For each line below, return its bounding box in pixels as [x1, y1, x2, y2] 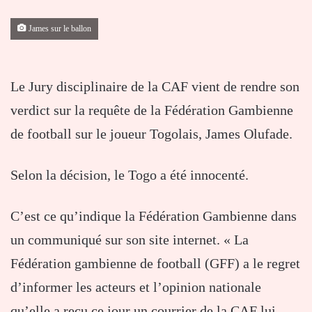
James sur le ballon [26, 24, 91, 34]
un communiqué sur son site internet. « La [10, 232, 249, 248]
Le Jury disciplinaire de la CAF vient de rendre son [10, 79, 299, 95]
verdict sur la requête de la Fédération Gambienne [10, 102, 293, 118]
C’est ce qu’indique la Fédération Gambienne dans [10, 208, 297, 224]
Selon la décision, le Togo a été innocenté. [10, 167, 249, 183]
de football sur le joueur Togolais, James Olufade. [10, 126, 292, 142]
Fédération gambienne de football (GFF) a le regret [10, 256, 300, 272]
